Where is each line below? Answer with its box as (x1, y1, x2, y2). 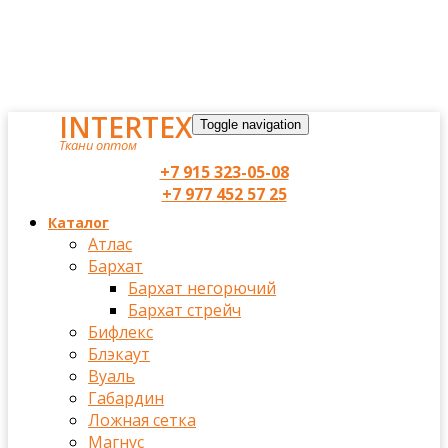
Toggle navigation (200, 117, 301, 132)
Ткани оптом (59, 136, 137, 154)
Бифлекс (88, 321, 153, 343)
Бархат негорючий (128, 277, 276, 299)
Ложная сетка (88, 409, 196, 431)
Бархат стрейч (128, 299, 241, 321)
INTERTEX (59, 108, 192, 146)
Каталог (48, 213, 109, 232)
